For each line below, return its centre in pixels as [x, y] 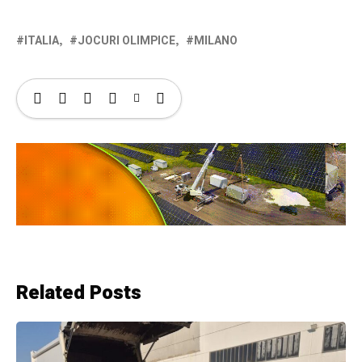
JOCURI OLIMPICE [126, 41]
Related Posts [79, 293]
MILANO [216, 41]
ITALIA [42, 41]
